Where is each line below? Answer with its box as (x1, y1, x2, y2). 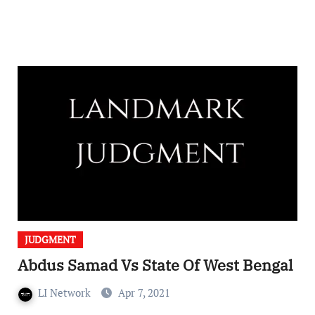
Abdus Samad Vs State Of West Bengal (17, 255, 293, 276)
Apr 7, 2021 (117, 285, 170, 300)
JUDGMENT (24, 233, 76, 247)
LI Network (37, 285, 94, 300)
